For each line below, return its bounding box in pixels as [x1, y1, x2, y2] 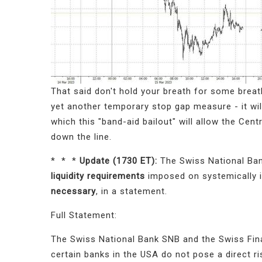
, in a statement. [96, 186, 167, 197]
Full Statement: [51, 210, 120, 221]
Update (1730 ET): [80, 156, 160, 167]
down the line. [51, 132, 112, 143]
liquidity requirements [51, 171, 145, 182]
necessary [51, 186, 96, 197]
